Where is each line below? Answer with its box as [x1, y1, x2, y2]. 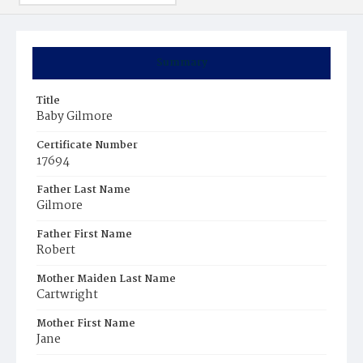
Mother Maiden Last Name [36, 271, 176, 288]
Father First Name [36, 226, 132, 243]
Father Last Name [36, 181, 130, 199]
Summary [156, 54, 207, 71]
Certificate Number [36, 137, 138, 154]
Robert [36, 241, 75, 260]
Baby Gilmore [36, 107, 113, 126]
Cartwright [36, 285, 98, 305]
